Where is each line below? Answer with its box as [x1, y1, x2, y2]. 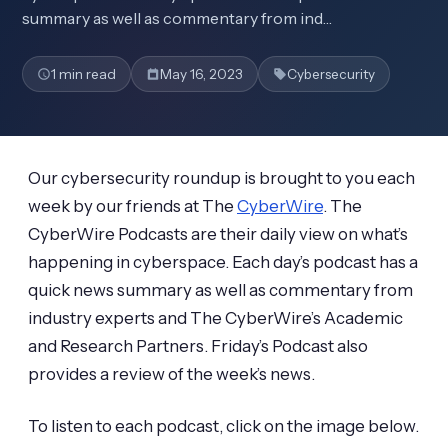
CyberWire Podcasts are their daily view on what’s [28, 224, 408, 244]
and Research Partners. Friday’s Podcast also [28, 336, 368, 356]
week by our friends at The [28, 196, 237, 216]
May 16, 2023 [160, 66, 243, 82]
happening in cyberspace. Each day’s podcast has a [28, 252, 418, 272]
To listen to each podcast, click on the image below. [28, 416, 419, 437]
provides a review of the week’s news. [28, 364, 315, 384]
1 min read [51, 66, 116, 82]
